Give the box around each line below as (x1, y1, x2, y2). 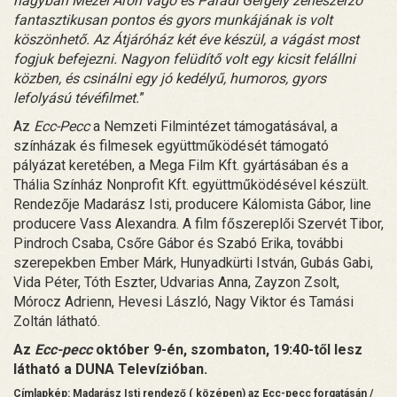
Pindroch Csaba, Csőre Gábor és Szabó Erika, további (13, 234, 343, 252)
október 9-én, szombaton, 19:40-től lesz (92, 340, 362, 358)
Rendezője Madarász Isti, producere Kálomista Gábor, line (13, 195, 371, 213)
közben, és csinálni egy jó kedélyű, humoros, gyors (13, 69, 326, 87)
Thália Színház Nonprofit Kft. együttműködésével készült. (13, 175, 369, 193)
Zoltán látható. (13, 312, 100, 330)
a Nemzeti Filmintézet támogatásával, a (90, 117, 338, 135)
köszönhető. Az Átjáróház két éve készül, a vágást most (13, 30, 359, 48)
